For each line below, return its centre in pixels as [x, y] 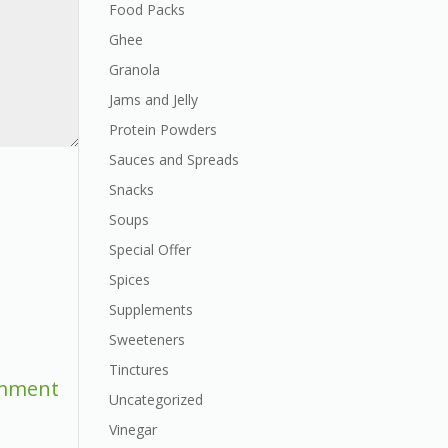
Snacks [132, 189]
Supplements [151, 309]
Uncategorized [156, 399]
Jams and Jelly [154, 99]
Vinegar [133, 429]
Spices [130, 279]
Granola [135, 69]
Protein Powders [163, 129]
